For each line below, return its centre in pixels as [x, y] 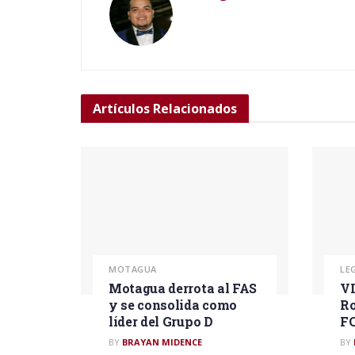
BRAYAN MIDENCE [162, 342]
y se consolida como [173, 305]
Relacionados [193, 108]
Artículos [121, 108]
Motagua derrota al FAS [183, 288]
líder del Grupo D [161, 322]
